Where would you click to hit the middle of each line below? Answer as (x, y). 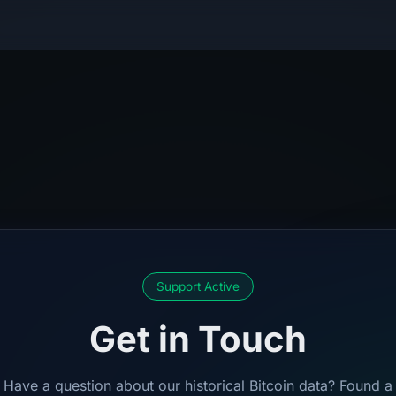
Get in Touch (198, 339)
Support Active (198, 286)
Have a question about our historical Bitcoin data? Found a (198, 385)
